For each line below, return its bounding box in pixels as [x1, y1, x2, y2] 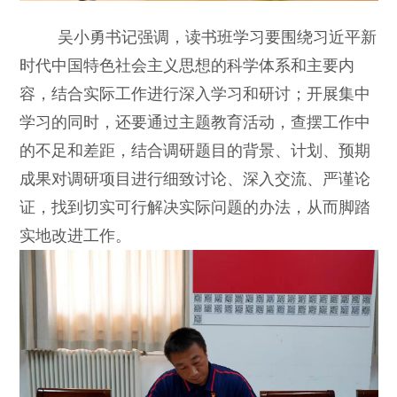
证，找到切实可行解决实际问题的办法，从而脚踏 [19, 198, 370, 216]
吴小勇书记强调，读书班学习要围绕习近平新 [57, 27, 377, 46]
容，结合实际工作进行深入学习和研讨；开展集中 [19, 84, 370, 103]
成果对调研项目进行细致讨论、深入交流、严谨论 [19, 169, 370, 188]
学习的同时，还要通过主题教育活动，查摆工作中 [19, 113, 370, 131]
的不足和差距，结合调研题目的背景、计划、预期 [19, 141, 370, 160]
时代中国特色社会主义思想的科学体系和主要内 [19, 56, 354, 74]
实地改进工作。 [19, 226, 131, 245]
